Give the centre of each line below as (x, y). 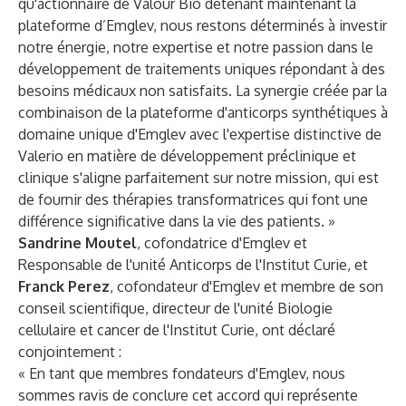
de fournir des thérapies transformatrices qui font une (193, 199)
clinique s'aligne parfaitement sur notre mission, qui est (198, 178)
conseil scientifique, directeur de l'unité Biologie (175, 308)
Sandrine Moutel (77, 243)
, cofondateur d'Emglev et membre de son (246, 286)
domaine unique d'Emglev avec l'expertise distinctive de (200, 134)
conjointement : (70, 352)
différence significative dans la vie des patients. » (177, 221)
